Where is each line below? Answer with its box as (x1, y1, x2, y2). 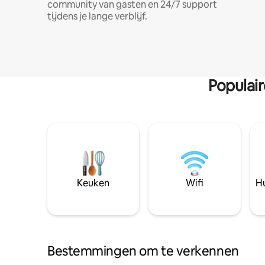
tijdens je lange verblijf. (47, 10, 147, 22)
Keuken (77, 177, 110, 189)
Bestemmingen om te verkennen (47, 243, 239, 260)
